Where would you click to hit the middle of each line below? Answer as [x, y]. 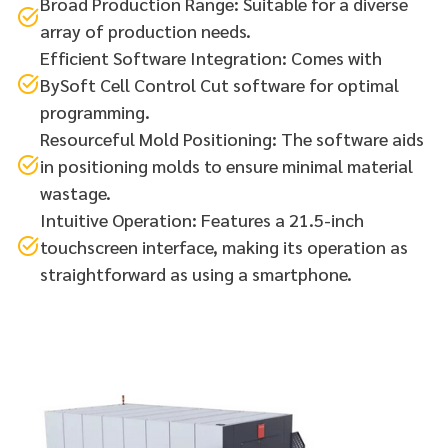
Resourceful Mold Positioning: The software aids [232, 138]
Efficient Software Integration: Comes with [211, 57]
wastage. [75, 192]
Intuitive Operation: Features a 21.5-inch [202, 219]
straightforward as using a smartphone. [196, 273]
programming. [95, 111]
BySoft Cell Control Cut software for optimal [219, 84]
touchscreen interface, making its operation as [224, 246]
